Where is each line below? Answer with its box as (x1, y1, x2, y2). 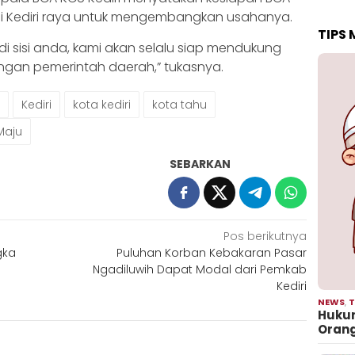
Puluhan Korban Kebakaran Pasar (116, 244, 307, 261)
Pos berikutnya (223, 227, 307, 244)
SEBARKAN (170, 155, 231, 172)
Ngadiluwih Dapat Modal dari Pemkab (93, 261, 307, 277)
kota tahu (152, 96, 207, 113)
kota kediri (73, 96, 131, 113)
